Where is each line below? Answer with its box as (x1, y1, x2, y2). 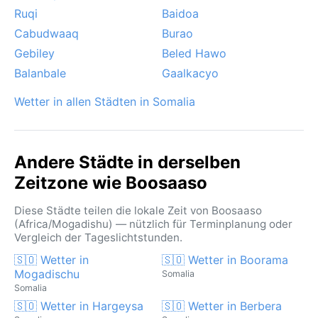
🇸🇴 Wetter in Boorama (162, 252, 288, 267)
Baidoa (162, 6, 199, 21)
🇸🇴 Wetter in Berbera (162, 298, 282, 313)
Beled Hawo (162, 45, 226, 60)
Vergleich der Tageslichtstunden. (14, 230, 182, 244)
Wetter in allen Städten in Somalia (14, 94, 195, 109)
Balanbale (14, 65, 66, 80)
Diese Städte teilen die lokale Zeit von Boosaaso (14, 203, 262, 217)
